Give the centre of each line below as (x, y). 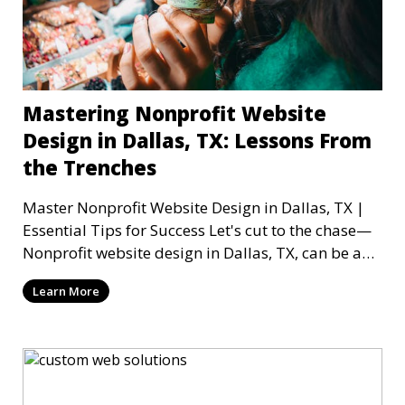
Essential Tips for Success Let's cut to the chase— (116, 231)
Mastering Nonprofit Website (174, 113)
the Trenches (89, 168)
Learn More (66, 292)
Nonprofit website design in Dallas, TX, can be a (192, 253)
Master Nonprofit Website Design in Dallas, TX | (193, 208)
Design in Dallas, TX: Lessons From (197, 141)
